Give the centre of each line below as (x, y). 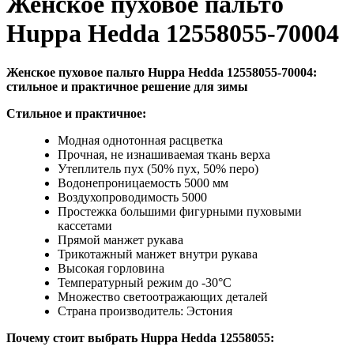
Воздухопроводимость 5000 (132, 197)
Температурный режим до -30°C (145, 282)
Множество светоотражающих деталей (163, 296)
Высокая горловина (111, 268)
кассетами (85, 225)
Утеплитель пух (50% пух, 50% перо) (158, 168)
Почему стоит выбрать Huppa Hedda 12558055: (140, 337)
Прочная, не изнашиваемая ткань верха (164, 154)
